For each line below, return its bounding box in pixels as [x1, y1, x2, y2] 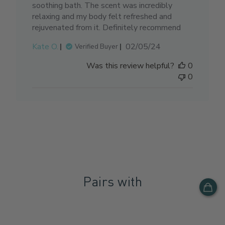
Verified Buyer [75, 42, 119, 52]
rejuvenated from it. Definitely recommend [32, 22, 181, 34]
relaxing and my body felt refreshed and [32, 11, 172, 23]
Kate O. [32, 41, 59, 53]
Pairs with [83, 172, 142, 189]
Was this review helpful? [86, 60, 174, 72]
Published [143, 41, 178, 52]
